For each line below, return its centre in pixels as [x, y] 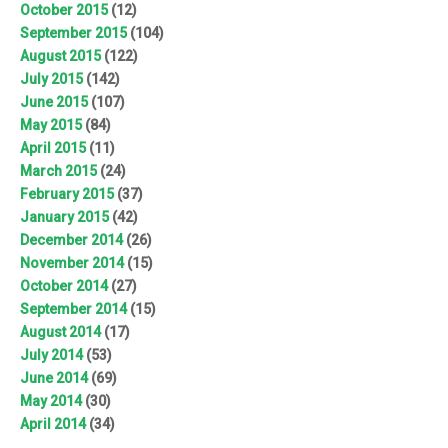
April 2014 [53, 424]
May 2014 [51, 401]
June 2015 [54, 102]
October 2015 [64, 10]
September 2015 [73, 33]
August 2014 [60, 332]
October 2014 [64, 286]
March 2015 [58, 171]
